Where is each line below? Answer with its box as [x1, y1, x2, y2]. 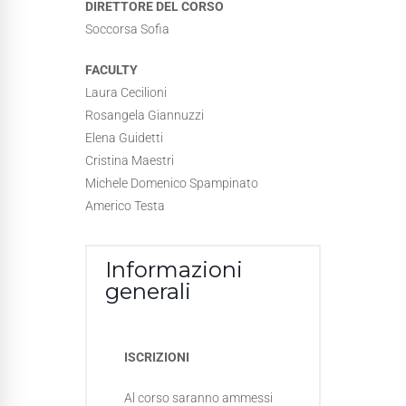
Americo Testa [85, 198, 165, 213]
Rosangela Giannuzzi [85, 108, 204, 122]
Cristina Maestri [85, 153, 174, 168]
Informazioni [105, 256, 243, 283]
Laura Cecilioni [85, 85, 167, 100]
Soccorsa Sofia [85, 22, 169, 36]
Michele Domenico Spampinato [85, 176, 258, 190]
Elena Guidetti [85, 130, 163, 145]
